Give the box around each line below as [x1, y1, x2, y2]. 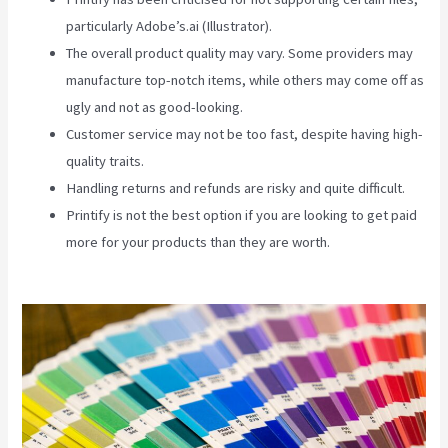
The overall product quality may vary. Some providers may [66, 43, 414, 62]
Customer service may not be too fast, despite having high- [66, 124, 424, 143]
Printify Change [333, 232, 426, 251]
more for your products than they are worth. [66, 232, 334, 251]
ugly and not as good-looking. [66, 97, 244, 116]
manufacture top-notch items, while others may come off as [66, 70, 425, 89]
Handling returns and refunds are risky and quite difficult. [66, 178, 406, 197]
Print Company [66, 259, 155, 278]
